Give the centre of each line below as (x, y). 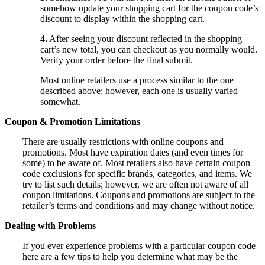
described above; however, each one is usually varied (139, 91)
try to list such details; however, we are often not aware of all (135, 185)
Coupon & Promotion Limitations (72, 122)
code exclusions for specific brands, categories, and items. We (137, 174)
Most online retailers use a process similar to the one (137, 80)
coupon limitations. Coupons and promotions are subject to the (139, 195)
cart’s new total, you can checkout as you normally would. (149, 50)
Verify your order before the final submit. (117, 60)
